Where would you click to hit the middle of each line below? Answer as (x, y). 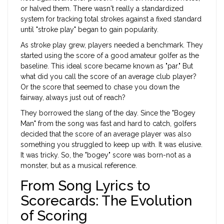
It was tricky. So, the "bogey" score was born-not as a (106, 155)
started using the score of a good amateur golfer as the (110, 56)
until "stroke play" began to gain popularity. (89, 30)
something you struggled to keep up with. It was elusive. (111, 145)
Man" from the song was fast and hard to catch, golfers (108, 124)
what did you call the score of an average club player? (108, 77)
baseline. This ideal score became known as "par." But (107, 66)
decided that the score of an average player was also (106, 134)
